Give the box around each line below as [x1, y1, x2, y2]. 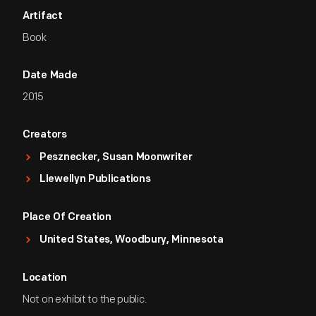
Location [23, 273, 67, 284]
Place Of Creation [23, 212, 111, 223]
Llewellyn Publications [39, 174, 151, 185]
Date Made [23, 71, 78, 81]
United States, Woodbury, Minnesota [39, 235, 224, 245]
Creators [23, 130, 67, 140]
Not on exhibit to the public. [23, 293, 147, 306]
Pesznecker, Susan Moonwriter [39, 152, 193, 163]
